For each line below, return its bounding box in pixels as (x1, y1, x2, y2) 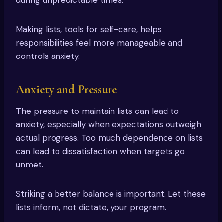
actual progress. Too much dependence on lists (16, 132, 203, 143)
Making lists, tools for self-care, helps (16, 23, 162, 35)
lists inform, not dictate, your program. (16, 201, 166, 213)
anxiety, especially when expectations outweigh (16, 118, 201, 130)
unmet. (16, 159, 43, 170)
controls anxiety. (16, 50, 80, 61)
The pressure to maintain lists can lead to (16, 105, 179, 116)
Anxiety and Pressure (16, 82, 117, 97)
